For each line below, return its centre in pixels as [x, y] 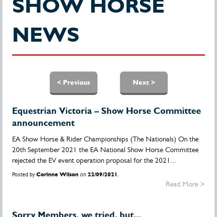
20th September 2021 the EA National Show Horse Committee [105, 149]
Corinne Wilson [57, 174]
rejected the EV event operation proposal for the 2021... [94, 160]
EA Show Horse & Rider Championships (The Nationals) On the [105, 139]
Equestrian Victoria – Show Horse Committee [107, 111]
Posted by [24, 174]
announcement [43, 123]
